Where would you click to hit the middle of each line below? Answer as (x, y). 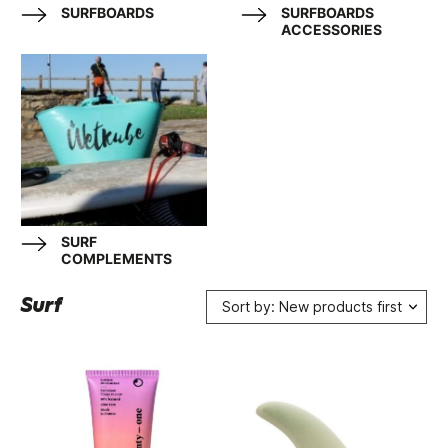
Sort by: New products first (311, 306)
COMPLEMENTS (117, 258)
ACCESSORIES (331, 29)
